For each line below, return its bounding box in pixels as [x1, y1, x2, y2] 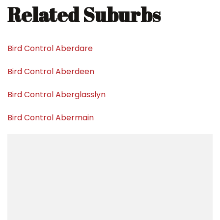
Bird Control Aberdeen [7, 66, 94, 77]
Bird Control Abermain [7, 112, 94, 123]
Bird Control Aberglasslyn [7, 89, 106, 100]
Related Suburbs [7, 1, 161, 28]
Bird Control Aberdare [7, 43, 93, 54]
